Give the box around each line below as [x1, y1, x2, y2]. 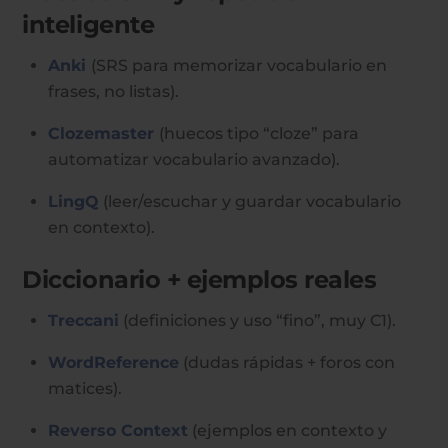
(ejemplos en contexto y [188, 421, 387, 441]
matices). [48, 379, 122, 399]
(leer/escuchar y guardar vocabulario [99, 192, 401, 212]
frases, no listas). [48, 82, 179, 102]
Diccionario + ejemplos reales [22, 265, 377, 295]
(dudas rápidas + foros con [179, 353, 395, 373]
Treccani [48, 311, 119, 331]
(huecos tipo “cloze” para [159, 124, 359, 144]
